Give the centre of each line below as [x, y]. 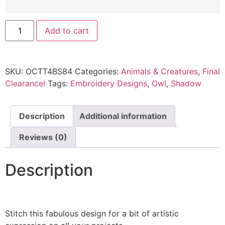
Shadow [186, 84]
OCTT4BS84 [49, 72]
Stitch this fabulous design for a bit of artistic [92, 213]
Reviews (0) [43, 137]
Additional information [123, 116]
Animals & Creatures [159, 72]
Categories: [98, 72]
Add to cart [67, 31]
